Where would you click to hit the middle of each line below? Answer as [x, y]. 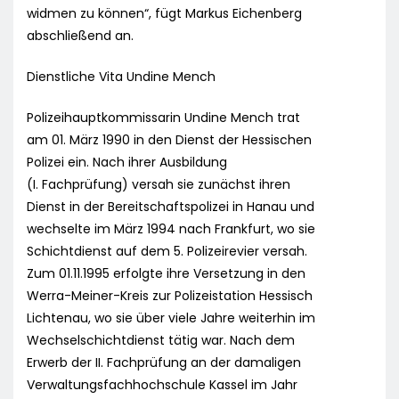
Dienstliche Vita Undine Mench [121, 77]
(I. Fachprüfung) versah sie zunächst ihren [159, 185]
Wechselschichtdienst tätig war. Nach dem [161, 341]
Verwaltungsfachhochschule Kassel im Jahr [162, 385]
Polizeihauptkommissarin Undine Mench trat [163, 118]
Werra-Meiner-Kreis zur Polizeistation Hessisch [170, 296]
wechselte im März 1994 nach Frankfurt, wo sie [171, 229]
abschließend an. [80, 36]
